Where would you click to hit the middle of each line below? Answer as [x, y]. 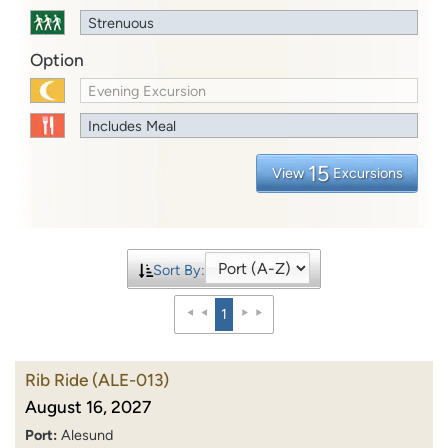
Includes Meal [132, 125]
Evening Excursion [147, 90]
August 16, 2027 [88, 406]
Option [57, 59]
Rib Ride [56, 379]
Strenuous [121, 22]
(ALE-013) [130, 379]
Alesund [87, 434]
